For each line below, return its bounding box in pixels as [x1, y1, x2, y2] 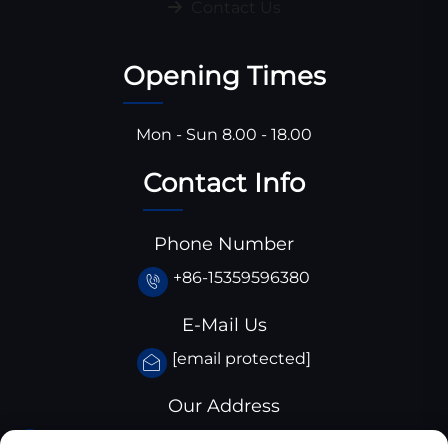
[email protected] [172, 348, 311, 368]
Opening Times [122, 59, 326, 92]
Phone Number [154, 232, 294, 255]
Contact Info [143, 166, 305, 199]
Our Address [168, 394, 280, 417]
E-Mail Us [181, 313, 267, 336]
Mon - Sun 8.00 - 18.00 [136, 124, 312, 144]
